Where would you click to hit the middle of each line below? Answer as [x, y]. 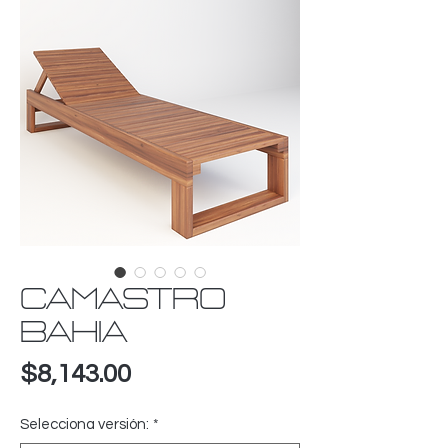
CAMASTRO [123, 301]
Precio [168, 373]
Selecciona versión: [84, 425]
